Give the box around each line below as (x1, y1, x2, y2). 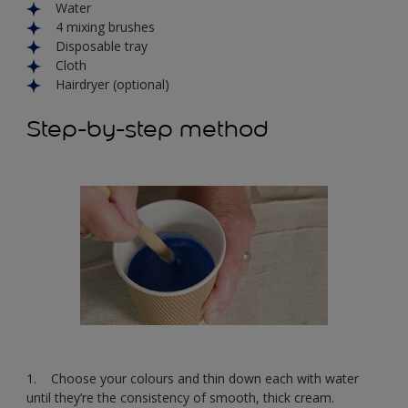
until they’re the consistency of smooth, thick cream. (26, 388, 334, 406)
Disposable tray (56, 36, 148, 55)
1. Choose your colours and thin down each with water (26, 369, 359, 387)
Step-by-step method (26, 114, 269, 143)
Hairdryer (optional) (56, 75, 169, 93)
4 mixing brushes (56, 17, 155, 36)
